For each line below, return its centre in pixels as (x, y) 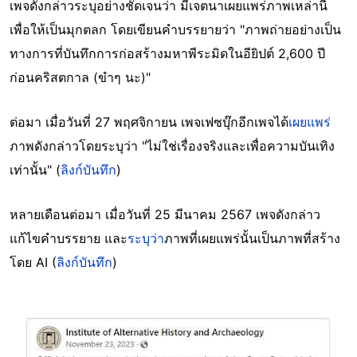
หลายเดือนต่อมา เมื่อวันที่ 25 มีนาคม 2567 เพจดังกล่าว (165, 214)
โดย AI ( (33, 262)
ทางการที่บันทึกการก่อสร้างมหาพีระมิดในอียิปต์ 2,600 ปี (167, 53)
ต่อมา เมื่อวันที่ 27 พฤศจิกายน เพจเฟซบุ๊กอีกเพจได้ (149, 122)
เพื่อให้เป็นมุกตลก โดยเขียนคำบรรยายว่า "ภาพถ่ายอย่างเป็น (175, 29)
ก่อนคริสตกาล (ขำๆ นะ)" (80, 77)
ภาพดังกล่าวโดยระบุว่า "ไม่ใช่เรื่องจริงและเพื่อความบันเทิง (172, 145)
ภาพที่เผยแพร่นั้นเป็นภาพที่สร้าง (252, 238)
